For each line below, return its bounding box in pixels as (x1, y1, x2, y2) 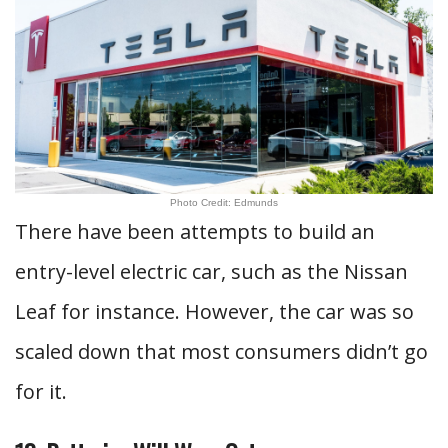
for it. (15, 378, 67, 405)
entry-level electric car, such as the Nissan (15, 258, 408, 285)
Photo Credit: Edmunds (170, 197, 278, 208)
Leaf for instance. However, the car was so (15, 298, 414, 325)
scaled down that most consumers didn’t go (15, 338, 428, 365)
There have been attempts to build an (15, 218, 375, 245)
